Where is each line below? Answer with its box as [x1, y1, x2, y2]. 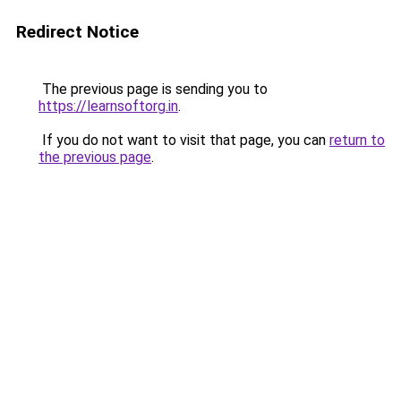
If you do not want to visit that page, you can [38, 132, 329, 149]
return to [329, 132, 385, 149]
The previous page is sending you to [38, 81, 268, 98]
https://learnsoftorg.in [38, 98, 178, 115]
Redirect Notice [16, 21, 139, 42]
